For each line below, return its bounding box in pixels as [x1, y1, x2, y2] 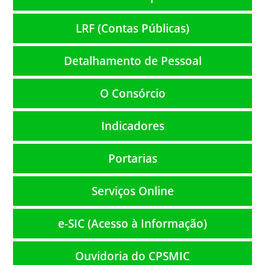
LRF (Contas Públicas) [76, 20, 189, 36]
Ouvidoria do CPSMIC [75, 247, 190, 264]
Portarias [108, 150, 157, 166]
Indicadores [101, 117, 164, 134]
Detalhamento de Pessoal [63, 52, 202, 69]
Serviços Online [91, 182, 174, 199]
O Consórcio [99, 85, 166, 101]
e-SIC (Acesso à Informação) [58, 215, 207, 231]
